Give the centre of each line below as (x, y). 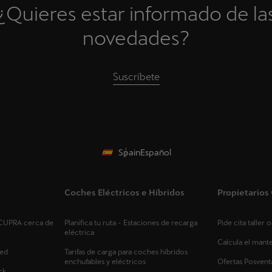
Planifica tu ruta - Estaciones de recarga (131, 223)
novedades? (136, 38)
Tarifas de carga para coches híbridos (126, 252)
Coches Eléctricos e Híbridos (124, 193)
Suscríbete (136, 77)
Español (155, 153)
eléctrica (79, 233)
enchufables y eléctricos (105, 262)
